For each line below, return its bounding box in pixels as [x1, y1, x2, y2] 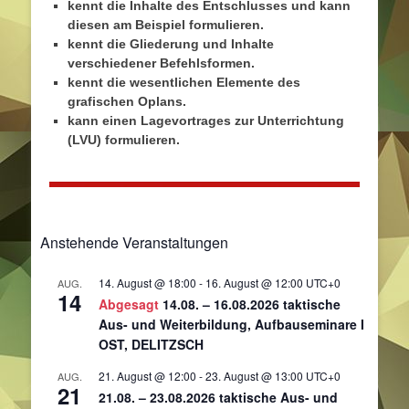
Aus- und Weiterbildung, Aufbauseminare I [99, 314, 364, 333]
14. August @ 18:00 [99, 274, 196, 290]
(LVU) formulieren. [68, 132, 180, 148]
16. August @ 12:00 [205, 274, 303, 290]
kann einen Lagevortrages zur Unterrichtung [68, 113, 344, 129]
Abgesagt [99, 294, 159, 313]
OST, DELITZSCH [99, 334, 204, 353]
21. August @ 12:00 [99, 367, 196, 383]
